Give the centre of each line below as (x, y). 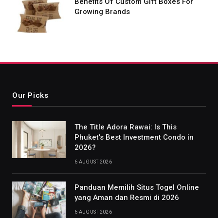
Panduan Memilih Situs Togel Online (137, 187)
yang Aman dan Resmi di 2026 (127, 197)
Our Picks (30, 95)
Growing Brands (102, 11)
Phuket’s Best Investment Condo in (134, 137)
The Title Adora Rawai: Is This (126, 127)
